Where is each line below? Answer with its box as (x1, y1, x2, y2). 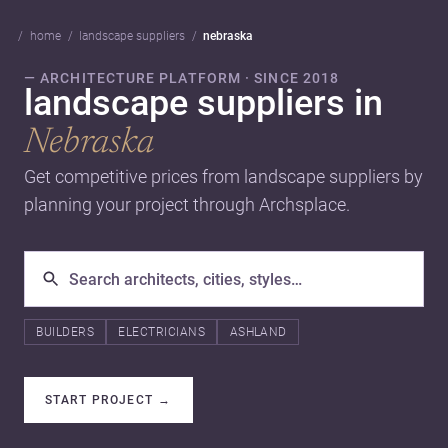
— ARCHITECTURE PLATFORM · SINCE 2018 (24, 70, 340, 87)
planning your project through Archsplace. (24, 194, 350, 216)
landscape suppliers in (24, 82, 383, 125)
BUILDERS (36, 325, 95, 339)
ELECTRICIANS (118, 325, 206, 339)
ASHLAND (229, 325, 287, 339)
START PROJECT (45, 392, 154, 407)
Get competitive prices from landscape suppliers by (24, 166, 423, 188)
